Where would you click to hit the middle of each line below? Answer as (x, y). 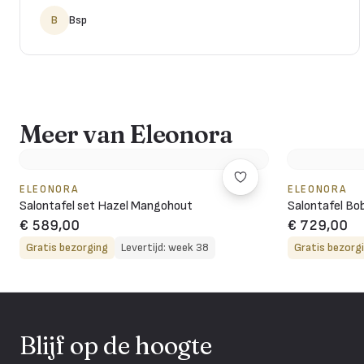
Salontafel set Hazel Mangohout (106, 206)
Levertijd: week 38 (165, 247)
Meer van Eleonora (126, 134)
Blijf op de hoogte (116, 345)
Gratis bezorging (67, 247)
